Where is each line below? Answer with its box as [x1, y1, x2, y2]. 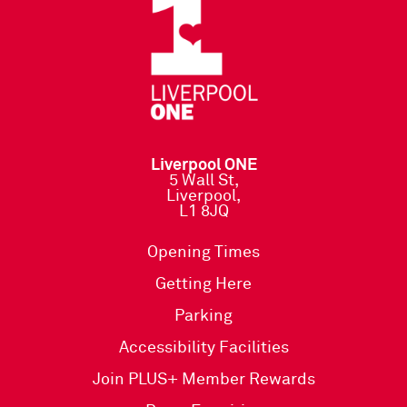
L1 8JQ [178, 203, 229, 220]
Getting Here [155, 275, 252, 293]
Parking [174, 307, 233, 324]
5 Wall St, [168, 172, 239, 189]
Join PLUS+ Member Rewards [92, 371, 315, 388]
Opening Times [147, 243, 260, 261]
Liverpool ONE [150, 156, 257, 174]
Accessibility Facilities [118, 339, 289, 356]
